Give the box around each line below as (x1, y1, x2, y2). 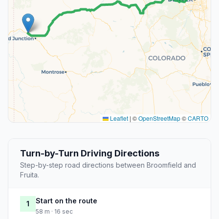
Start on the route (36, 197, 97, 205)
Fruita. (20, 171, 39, 179)
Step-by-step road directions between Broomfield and (20, 161, 196, 170)
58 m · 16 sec (36, 208, 73, 216)
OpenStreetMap (138, 114, 180, 123)
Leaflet (109, 114, 128, 123)
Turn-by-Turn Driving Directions (20, 148, 159, 159)
